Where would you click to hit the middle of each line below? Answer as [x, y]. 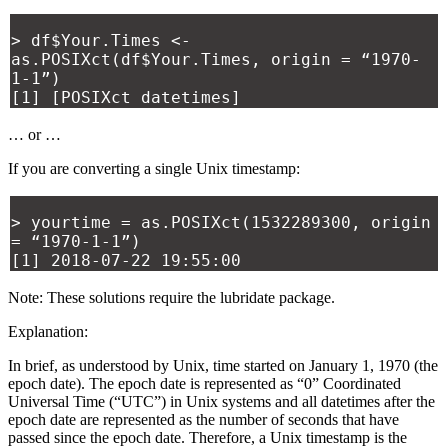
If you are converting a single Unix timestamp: [154, 169]
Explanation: [48, 332]
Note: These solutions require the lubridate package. [171, 298]
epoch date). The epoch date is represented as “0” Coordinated [204, 384]
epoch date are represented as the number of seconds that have [203, 420]
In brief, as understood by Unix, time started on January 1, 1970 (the [223, 366]
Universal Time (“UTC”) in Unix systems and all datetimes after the [221, 402]
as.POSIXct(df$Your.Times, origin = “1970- [216, 60]
